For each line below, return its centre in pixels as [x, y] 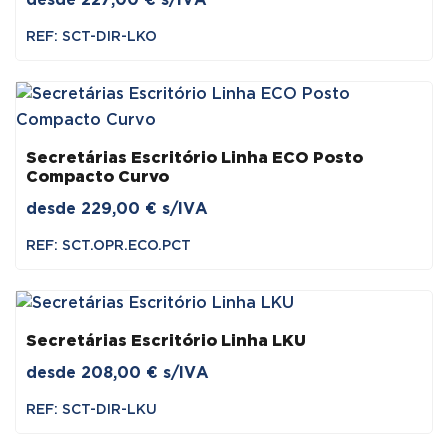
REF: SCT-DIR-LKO [91, 36]
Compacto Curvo [97, 177]
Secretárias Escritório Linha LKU [166, 341]
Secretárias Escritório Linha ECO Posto [194, 158]
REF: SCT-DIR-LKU [91, 409]
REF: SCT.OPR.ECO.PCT [108, 245]
